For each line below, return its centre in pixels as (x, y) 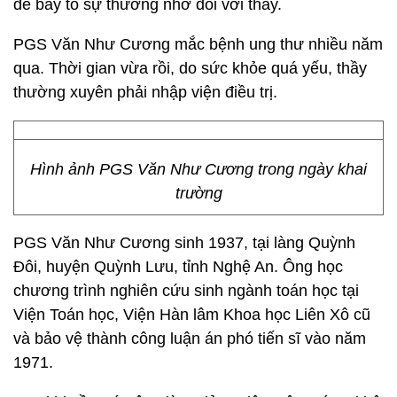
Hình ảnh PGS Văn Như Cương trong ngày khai (198, 169)
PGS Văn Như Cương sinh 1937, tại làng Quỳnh (184, 243)
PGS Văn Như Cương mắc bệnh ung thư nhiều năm (198, 44)
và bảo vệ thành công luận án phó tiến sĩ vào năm (190, 339)
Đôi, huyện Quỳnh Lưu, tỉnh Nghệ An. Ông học (178, 267)
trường (198, 193)
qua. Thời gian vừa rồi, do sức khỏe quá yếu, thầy (190, 68)
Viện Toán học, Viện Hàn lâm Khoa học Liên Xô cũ (192, 315)
